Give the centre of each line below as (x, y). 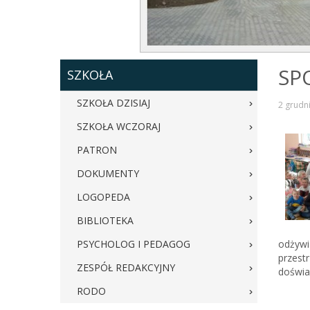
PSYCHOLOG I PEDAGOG (134, 244)
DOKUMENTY (108, 173)
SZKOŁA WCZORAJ (119, 126)
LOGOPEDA (103, 197)
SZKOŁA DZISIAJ (113, 103)
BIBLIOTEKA (105, 220)
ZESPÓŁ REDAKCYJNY (126, 267)
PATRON (97, 150)
